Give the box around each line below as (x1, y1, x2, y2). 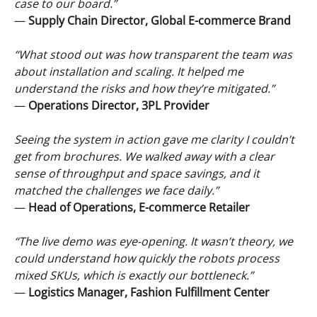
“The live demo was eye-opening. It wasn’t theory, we (14, 233, 293, 249)
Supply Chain (28, 12, 98, 28)
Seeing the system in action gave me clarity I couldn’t (14, 131, 294, 147)
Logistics (28, 284, 74, 300)
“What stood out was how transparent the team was (14, 46, 292, 62)
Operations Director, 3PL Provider (28, 97, 209, 113)
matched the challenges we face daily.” (14, 182, 219, 198)
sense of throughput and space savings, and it (14, 165, 260, 181)
